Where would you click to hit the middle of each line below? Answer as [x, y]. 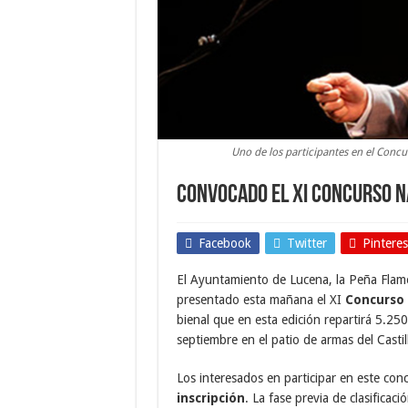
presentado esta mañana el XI [260, 300]
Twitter [306, 243]
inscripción [210, 398]
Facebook [224, 243]
